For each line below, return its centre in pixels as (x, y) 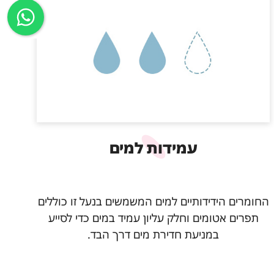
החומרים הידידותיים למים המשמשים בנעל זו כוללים (153, 202)
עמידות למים (153, 147)
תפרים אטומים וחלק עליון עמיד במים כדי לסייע (153, 218)
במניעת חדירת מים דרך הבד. (154, 235)
